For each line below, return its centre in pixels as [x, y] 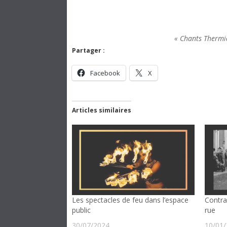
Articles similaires [102, 110]
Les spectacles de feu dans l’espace [130, 200]
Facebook [105, 73]
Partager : [88, 51]
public [81, 210]
